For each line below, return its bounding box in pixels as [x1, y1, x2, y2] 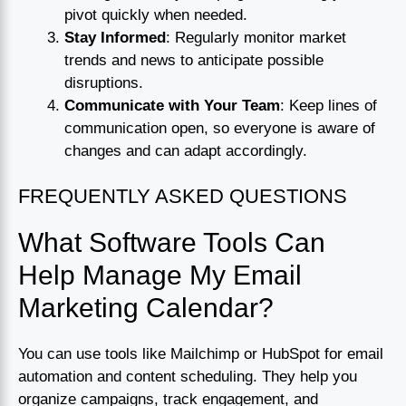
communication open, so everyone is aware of [64, 119, 375, 137]
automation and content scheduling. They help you [18, 368, 357, 386]
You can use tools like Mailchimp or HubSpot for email [18, 345, 383, 363]
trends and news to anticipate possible [64, 51, 324, 69]
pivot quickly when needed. [64, 5, 247, 24]
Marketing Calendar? [18, 293, 274, 324]
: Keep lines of [280, 96, 377, 114]
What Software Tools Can [18, 227, 325, 258]
